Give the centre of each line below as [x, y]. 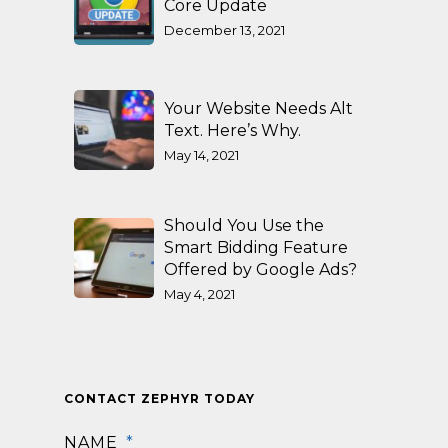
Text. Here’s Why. [232, 130]
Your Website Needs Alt [258, 108]
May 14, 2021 [201, 154]
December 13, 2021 [224, 29]
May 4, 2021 [199, 293]
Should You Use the [244, 225]
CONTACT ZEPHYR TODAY [159, 398]
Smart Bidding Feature [256, 247]
